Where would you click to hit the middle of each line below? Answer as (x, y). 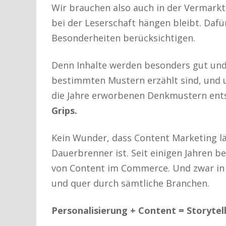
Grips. (64, 110)
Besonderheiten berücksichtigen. (123, 38)
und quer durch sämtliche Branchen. (130, 183)
